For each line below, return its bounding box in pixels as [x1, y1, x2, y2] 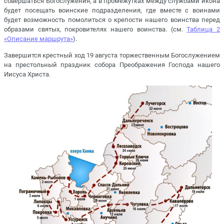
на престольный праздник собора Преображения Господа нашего [4, 60, 220, 68]
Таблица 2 [186, 25, 220, 33]
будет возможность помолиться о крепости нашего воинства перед [4, 16, 220, 24]
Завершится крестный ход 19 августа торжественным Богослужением [4, 51, 220, 59]
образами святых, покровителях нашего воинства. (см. [4, 25, 187, 33]
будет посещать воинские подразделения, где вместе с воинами [4, 6, 220, 14]
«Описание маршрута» [4, 35, 73, 43]
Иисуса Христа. [4, 70, 50, 78]
